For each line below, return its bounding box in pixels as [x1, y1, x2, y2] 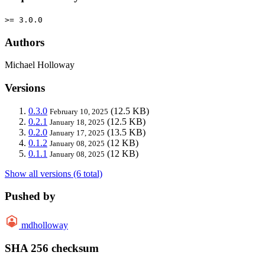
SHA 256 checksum [5, 241, 99, 254]
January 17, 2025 [50, 128, 105, 137]
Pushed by [5, 190, 56, 203]
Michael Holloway [5, 60, 75, 70]
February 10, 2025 [50, 106, 108, 116]
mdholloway [21, 220, 68, 231]
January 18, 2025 [50, 117, 105, 127]
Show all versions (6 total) [5, 168, 102, 179]
